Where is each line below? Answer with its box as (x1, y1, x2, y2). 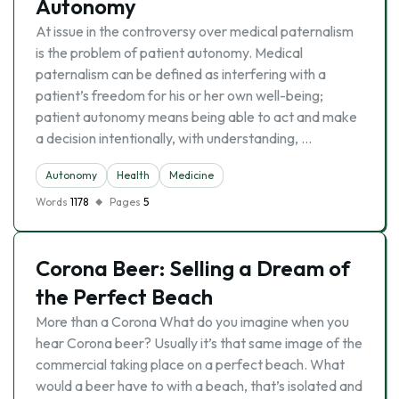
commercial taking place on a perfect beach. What (36, 355, 345, 373)
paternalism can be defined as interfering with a (36, 65, 326, 83)
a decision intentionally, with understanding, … (36, 129, 312, 147)
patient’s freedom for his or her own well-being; (36, 86, 323, 104)
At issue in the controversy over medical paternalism (36, 22, 354, 40)
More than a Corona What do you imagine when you (36, 313, 349, 330)
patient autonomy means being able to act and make (36, 108, 357, 126)
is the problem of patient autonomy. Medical (36, 44, 303, 61)
